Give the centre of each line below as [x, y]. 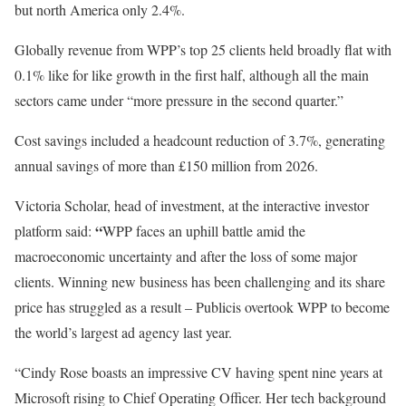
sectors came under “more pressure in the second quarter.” [179, 101]
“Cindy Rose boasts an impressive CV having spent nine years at [198, 372]
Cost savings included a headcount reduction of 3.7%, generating [200, 140]
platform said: [53, 231]
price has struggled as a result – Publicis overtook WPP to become [202, 307]
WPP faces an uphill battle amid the [204, 231]
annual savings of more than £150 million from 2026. [166, 166]
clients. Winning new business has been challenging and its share [200, 282]
